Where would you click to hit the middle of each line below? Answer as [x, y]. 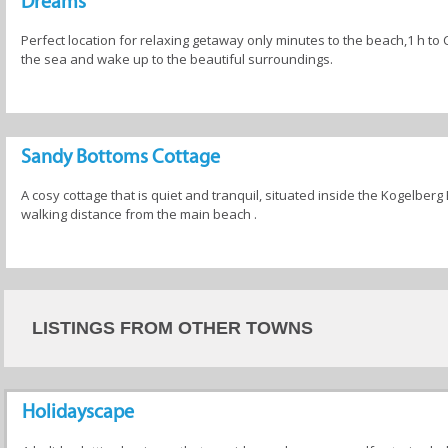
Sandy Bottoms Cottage [120, 156]
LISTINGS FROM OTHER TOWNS [172, 328]
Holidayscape [78, 410]
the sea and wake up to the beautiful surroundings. [177, 59]
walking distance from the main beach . [139, 214]
